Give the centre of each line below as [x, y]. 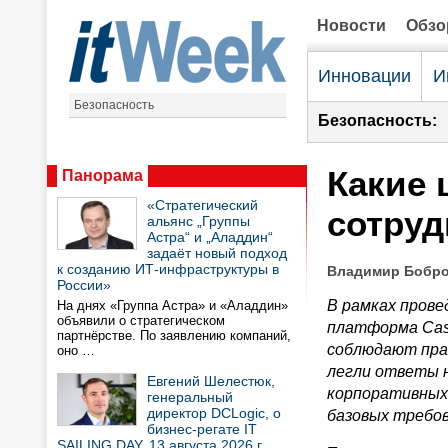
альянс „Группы [198, 221]
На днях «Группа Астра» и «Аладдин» [172, 305]
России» [84, 285]
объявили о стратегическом [141, 320]
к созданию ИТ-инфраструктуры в [168, 269]
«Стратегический [202, 205]
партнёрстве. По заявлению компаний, [174, 335]
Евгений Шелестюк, [211, 381]
